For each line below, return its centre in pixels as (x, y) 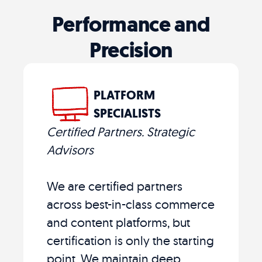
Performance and (131, 24)
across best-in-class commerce (131, 204)
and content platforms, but (118, 222)
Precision (131, 50)
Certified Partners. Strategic (121, 131)
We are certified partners (115, 186)
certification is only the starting (130, 240)
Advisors (70, 149)
